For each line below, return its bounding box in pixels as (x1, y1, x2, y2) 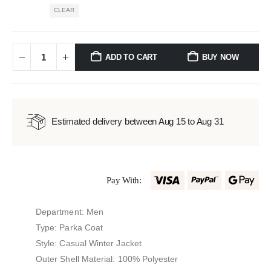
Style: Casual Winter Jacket (36, 238, 142, 249)
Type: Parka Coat (36, 223, 103, 233)
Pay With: (106, 175, 142, 185)
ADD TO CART (105, 52, 158, 62)
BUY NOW (201, 52, 239, 62)
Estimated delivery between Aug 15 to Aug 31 (51, 116, 224, 127)
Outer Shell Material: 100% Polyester (36, 254, 178, 264)
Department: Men (36, 207, 104, 217)
